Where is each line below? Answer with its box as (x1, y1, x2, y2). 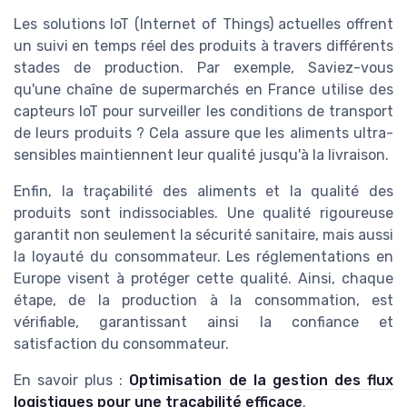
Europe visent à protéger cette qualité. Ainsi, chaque (14, 269, 393, 287)
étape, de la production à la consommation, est (14, 291, 393, 309)
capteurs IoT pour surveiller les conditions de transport (14, 102, 393, 120)
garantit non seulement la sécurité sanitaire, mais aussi (14, 225, 393, 243)
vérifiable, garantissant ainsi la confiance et (14, 313, 393, 331)
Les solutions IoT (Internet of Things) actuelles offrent (14, 15, 393, 33)
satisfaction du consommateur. (14, 334, 229, 352)
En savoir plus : (14, 371, 130, 389)
